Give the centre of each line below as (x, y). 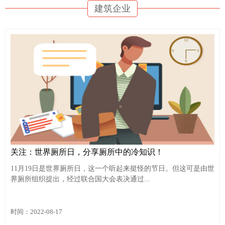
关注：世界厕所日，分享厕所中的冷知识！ (87, 152)
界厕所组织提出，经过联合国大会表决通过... (80, 179)
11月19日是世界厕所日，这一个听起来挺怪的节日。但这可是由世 (113, 168)
